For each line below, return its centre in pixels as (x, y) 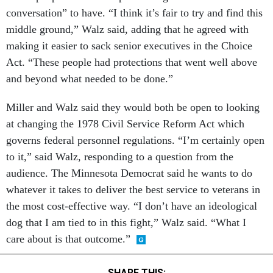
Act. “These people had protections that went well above (132, 62)
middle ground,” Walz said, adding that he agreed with (127, 29)
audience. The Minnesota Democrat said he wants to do (129, 173)
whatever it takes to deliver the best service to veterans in (133, 190)
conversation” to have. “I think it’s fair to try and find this (134, 13)
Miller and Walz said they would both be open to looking (133, 107)
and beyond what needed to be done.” (90, 79)
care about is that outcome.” (68, 239)
